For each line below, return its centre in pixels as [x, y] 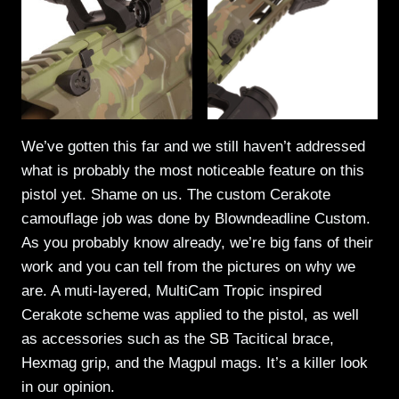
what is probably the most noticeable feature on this [193, 170]
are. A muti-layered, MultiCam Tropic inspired [171, 290]
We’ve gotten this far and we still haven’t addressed [193, 146]
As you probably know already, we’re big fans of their [197, 242]
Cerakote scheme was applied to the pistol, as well [190, 314]
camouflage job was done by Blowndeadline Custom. [196, 218]
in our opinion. [68, 387]
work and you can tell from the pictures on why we [188, 266]
